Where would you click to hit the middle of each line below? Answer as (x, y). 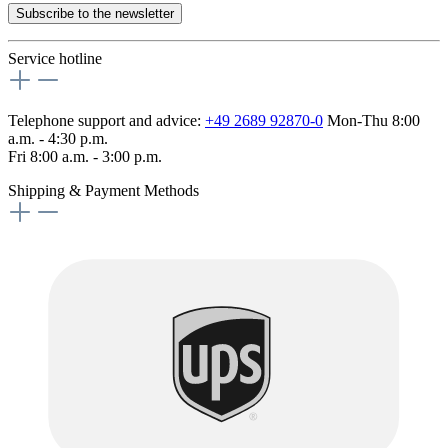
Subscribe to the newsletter (95, 14)
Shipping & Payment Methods (103, 191)
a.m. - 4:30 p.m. (58, 139)
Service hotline (55, 59)
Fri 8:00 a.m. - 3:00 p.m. (85, 157)
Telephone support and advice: (106, 121)
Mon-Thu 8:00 (371, 121)
